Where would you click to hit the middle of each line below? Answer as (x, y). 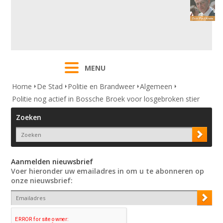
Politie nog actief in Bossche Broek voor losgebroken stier (106, 99)
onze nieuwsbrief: (42, 181)
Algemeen (156, 87)
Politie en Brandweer (102, 87)
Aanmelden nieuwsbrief (52, 162)
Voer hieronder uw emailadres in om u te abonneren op (108, 171)
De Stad (50, 87)
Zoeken (29, 117)
